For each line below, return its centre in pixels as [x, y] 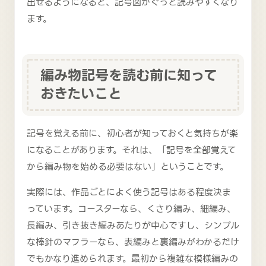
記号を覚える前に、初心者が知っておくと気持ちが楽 [132, 133]
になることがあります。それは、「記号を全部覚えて [132, 150]
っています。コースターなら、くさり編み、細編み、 [131, 209]
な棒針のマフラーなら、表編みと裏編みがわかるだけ [133, 242]
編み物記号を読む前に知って [129, 76]
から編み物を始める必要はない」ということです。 [128, 167]
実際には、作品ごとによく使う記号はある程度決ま [129, 192]
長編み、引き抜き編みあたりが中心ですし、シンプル [133, 225]
